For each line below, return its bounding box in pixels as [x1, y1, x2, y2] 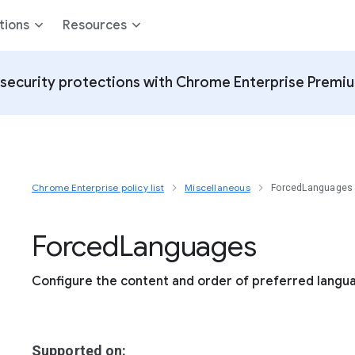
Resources [63, 17, 127, 33]
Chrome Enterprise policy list [32, 181, 164, 193]
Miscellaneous [185, 181, 250, 193]
